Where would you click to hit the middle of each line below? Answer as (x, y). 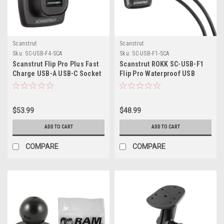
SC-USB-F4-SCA (44, 53)
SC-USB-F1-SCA (151, 53)
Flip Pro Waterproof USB (157, 73)
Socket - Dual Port (148, 83)
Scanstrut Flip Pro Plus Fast (55, 64)
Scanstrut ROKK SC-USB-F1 (161, 64)
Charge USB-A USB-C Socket (57, 73)
